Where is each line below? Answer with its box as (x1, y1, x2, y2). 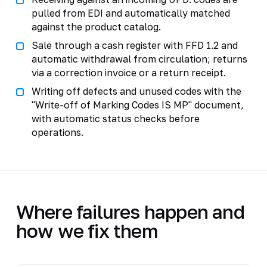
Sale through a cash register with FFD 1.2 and (31, 39, 238, 51)
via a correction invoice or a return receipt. (31, 66, 226, 79)
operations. (31, 126, 83, 138)
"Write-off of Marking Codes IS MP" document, (31, 98, 244, 111)
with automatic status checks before (31, 112, 200, 125)
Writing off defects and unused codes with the (31, 85, 241, 97)
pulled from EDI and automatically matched (31, 7, 230, 19)
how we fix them (15, 219, 158, 242)
